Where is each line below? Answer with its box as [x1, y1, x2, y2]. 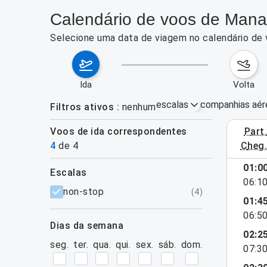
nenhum [122, 101, 156, 113]
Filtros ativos [50, 101, 114, 113]
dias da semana [56, 220, 123, 231]
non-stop [63, 186, 104, 197]
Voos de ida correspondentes [56, 126, 187, 137]
